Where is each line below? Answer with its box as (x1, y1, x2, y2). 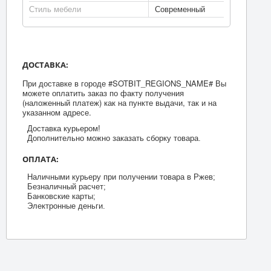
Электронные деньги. (27, 201, 105, 211)
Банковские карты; (27, 191, 96, 201)
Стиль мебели (28, 4, 81, 14)
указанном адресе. (22, 106, 91, 118)
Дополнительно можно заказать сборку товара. (27, 133, 201, 143)
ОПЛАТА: (22, 153, 59, 165)
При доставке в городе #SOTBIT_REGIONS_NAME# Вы (22, 77, 226, 89)
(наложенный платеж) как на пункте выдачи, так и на (22, 96, 217, 108)
